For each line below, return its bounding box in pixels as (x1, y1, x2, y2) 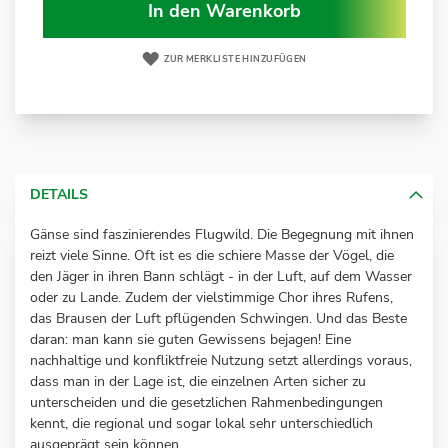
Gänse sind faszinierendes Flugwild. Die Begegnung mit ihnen (30, 225, 414, 245)
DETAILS (30, 185, 88, 205)
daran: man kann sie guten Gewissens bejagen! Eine (30, 330, 351, 350)
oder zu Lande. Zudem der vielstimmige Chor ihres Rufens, (30, 288, 393, 308)
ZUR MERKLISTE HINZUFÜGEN (164, 52, 307, 65)
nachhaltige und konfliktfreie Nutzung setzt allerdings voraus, (30, 351, 412, 371)
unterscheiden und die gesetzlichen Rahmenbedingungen (30, 393, 383, 413)
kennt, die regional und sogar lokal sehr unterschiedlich (30, 414, 373, 434)
